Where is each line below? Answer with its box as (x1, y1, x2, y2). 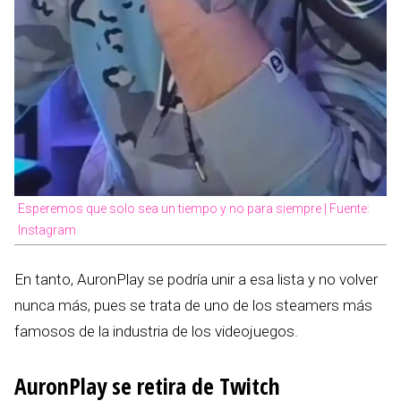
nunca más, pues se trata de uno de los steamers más (14, 296, 372, 315)
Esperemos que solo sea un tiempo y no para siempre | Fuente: (18, 201, 370, 217)
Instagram (18, 223, 76, 238)
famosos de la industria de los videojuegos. (14, 322, 298, 341)
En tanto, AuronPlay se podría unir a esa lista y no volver (14, 270, 378, 289)
